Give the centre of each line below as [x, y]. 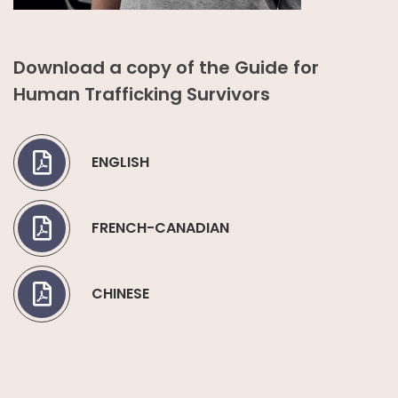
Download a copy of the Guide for [166, 67]
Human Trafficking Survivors [142, 94]
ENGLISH [120, 162]
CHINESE [120, 293]
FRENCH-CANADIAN [160, 227]
